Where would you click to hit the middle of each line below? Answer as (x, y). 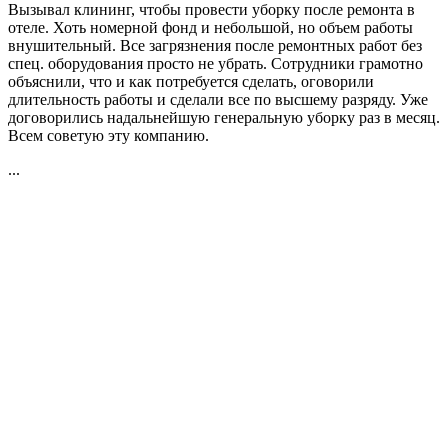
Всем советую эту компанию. (108, 135)
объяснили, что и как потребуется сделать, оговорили (191, 81)
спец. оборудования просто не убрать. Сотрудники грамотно (215, 63)
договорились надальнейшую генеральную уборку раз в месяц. (224, 117)
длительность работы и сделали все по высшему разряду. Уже (218, 99)
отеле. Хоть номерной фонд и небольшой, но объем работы (210, 27)
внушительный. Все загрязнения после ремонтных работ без (215, 45)
